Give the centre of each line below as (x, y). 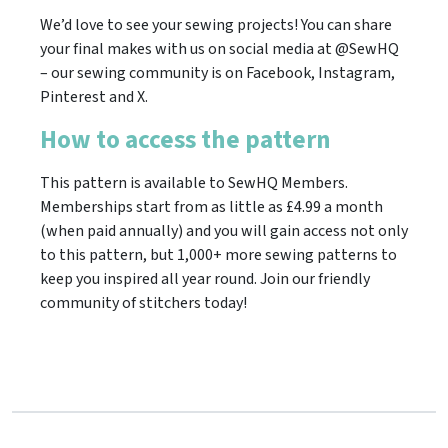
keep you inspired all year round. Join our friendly (205, 278)
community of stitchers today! (143, 302)
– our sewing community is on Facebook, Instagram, (217, 72)
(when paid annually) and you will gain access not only (224, 230)
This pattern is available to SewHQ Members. (194, 182)
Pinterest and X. (94, 96)
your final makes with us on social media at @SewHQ (219, 48)
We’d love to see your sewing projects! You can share (216, 24)
